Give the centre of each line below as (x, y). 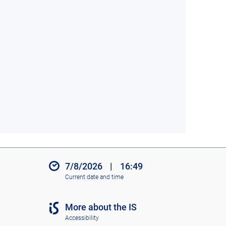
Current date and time (94, 177)
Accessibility (82, 218)
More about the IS (101, 207)
